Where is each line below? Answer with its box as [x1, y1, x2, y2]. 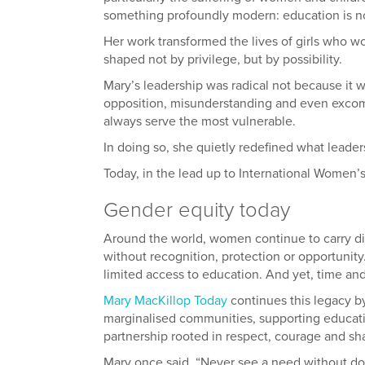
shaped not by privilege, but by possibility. [103, 51, 342, 68]
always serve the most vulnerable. [103, 112, 296, 130]
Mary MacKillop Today [103, 292, 227, 309]
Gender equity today [103, 197, 290, 222]
